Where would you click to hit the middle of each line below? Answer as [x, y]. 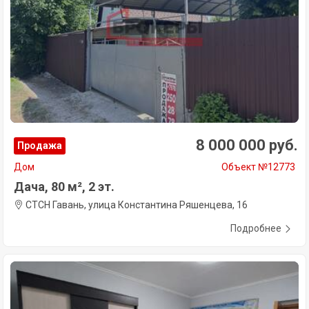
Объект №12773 [258, 167]
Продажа [40, 145]
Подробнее [256, 228]
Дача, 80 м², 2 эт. [64, 186]
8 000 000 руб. [247, 145]
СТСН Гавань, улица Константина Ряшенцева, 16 [136, 205]
